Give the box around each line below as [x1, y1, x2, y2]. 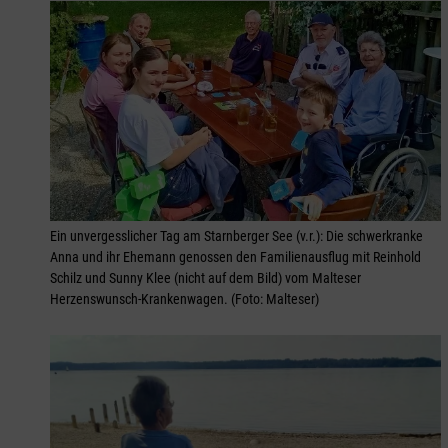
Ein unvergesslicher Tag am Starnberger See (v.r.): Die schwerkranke [50, 228, 423, 245]
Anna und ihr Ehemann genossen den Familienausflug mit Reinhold [50, 249, 421, 266]
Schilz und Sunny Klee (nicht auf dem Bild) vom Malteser [50, 270, 361, 287]
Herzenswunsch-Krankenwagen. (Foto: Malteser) [50, 291, 319, 308]
